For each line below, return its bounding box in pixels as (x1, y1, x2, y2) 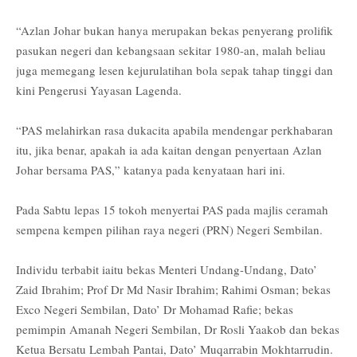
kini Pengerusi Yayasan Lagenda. (16, 81, 182, 98)
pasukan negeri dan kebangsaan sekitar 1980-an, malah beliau (16, 41, 326, 58)
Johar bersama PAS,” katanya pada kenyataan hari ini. (16, 161, 285, 178)
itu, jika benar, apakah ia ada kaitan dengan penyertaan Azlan (16, 141, 322, 158)
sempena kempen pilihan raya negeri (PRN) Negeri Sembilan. (16, 221, 323, 237)
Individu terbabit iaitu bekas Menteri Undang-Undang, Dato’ (16, 261, 317, 277)
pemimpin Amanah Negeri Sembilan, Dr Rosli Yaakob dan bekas (16, 320, 339, 337)
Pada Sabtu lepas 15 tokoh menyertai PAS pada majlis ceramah (16, 201, 328, 218)
